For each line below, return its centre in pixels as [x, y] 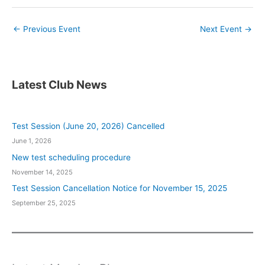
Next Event [222, 29]
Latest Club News [59, 85]
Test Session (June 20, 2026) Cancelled [88, 126]
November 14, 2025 [42, 172]
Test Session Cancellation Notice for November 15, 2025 [119, 188]
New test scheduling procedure [71, 157]
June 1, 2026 [32, 141]
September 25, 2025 [44, 203]
